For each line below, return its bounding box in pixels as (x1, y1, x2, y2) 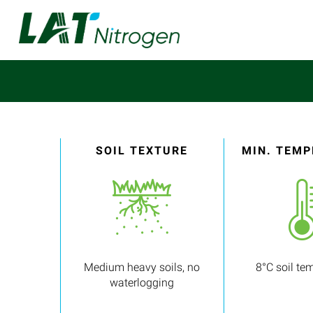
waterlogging (110, 275, 175, 289)
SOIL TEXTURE (96, 143, 189, 157)
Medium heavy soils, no (84, 260, 201, 274)
